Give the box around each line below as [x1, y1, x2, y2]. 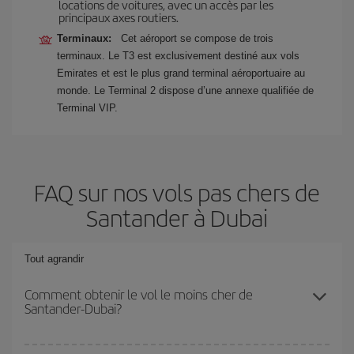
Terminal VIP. [57, 102, 118, 114]
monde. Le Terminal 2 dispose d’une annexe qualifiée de [57, 85, 314, 96]
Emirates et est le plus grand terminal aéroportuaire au [57, 67, 305, 79]
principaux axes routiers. [58, 9, 179, 25]
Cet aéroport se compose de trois [121, 32, 273, 44]
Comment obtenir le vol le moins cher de [24, 284, 253, 303]
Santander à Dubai [86, 201, 268, 234]
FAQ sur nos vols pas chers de [34, 175, 320, 209]
